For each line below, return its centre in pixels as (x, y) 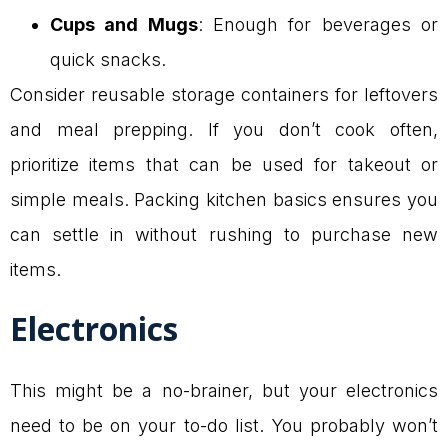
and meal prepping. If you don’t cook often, (224, 130)
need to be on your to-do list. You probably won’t (224, 426)
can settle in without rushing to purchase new (224, 235)
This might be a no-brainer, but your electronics (224, 391)
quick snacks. (108, 60)
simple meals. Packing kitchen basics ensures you (224, 200)
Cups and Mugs (124, 25)
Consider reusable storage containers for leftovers (224, 95)
